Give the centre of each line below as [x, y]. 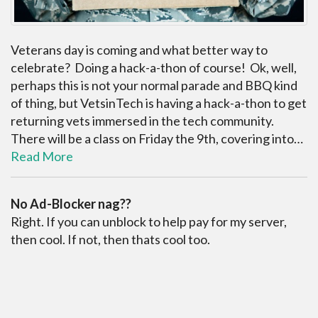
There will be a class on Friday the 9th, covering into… [157, 139]
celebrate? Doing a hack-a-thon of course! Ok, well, [154, 68]
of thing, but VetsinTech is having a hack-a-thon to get [159, 103]
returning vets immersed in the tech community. [143, 121]
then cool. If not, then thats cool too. [110, 240]
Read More [42, 157]
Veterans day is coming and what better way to [139, 50]
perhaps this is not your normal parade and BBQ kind [154, 86]
